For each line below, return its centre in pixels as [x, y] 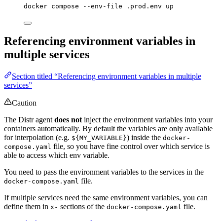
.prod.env [144, 6]
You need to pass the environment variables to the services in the [104, 172]
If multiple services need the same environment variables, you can [106, 198]
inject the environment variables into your [147, 120]
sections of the [82, 207]
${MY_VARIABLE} [99, 138]
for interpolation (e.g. [38, 138]
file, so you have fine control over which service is [130, 147]
